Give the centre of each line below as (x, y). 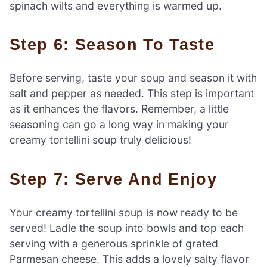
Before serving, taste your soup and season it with (133, 78)
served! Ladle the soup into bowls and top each (127, 228)
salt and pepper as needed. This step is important (132, 94)
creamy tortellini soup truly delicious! (100, 140)
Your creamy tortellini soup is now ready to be (124, 212)
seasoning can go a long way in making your (119, 125)
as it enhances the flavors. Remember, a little (119, 109)
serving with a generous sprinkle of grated (114, 243)
